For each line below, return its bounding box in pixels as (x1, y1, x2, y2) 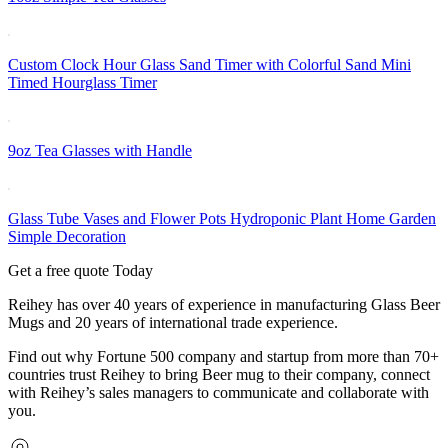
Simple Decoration (8, 228, 126, 246)
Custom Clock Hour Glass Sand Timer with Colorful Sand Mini (8, 56, 411, 74)
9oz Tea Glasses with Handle (8, 142, 192, 160)
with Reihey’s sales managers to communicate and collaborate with (8, 384, 429, 402)
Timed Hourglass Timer (8, 74, 157, 92)
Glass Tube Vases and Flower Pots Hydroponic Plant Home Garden (8, 210, 436, 228)
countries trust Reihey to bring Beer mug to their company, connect (8, 366, 430, 384)
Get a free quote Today (8, 262, 153, 280)
